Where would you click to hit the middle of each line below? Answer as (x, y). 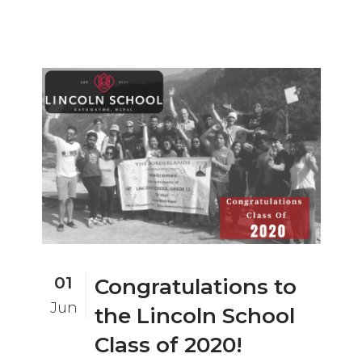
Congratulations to (195, 286)
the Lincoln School (194, 316)
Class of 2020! (168, 345)
